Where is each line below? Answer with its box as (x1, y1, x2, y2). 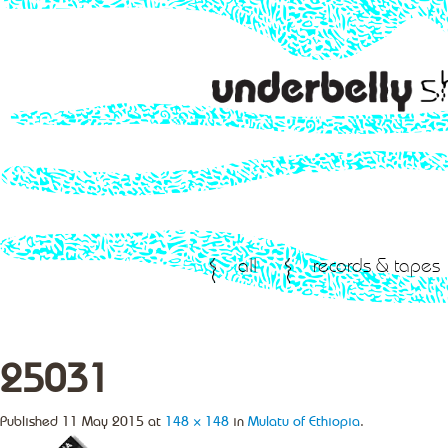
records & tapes (313, 258, 440, 277)
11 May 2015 (62, 415, 144, 429)
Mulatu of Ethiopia (248, 415, 360, 429)
